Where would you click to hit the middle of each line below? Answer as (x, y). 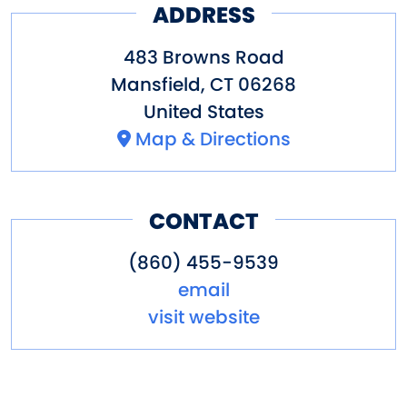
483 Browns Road (203, 57)
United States (203, 111)
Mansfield (156, 84)
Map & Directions (213, 139)
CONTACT (203, 221)
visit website (203, 318)
